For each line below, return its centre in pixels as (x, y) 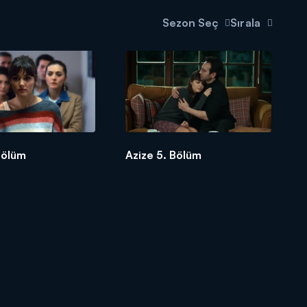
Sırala (245, 23)
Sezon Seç (191, 23)
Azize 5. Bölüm (164, 155)
